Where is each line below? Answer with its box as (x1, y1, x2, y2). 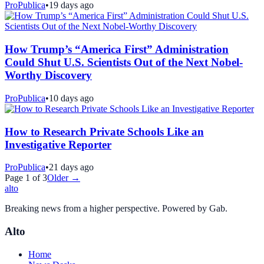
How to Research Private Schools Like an (5, 125, 204, 138)
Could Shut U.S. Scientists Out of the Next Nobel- (5, 56, 243, 69)
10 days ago (49, 93, 94, 103)
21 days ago (49, 162, 94, 173)
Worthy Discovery (5, 69, 92, 82)
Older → (47, 173, 80, 183)
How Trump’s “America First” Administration (5, 43, 229, 56)
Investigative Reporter (5, 138, 111, 151)
